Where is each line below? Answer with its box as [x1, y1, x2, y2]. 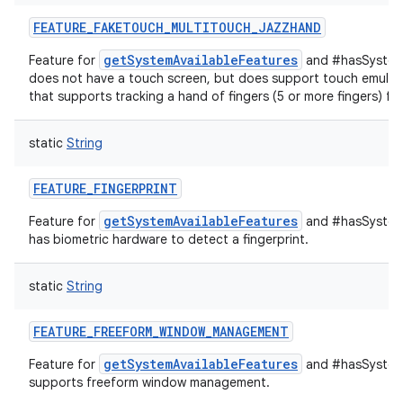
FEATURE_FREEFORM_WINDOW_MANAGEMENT [33, 323, 289, 340]
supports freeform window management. [29, 374, 270, 390]
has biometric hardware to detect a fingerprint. [29, 231, 309, 247]
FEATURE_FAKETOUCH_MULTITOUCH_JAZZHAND [33, 19, 321, 36]
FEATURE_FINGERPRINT [33, 180, 177, 197]
